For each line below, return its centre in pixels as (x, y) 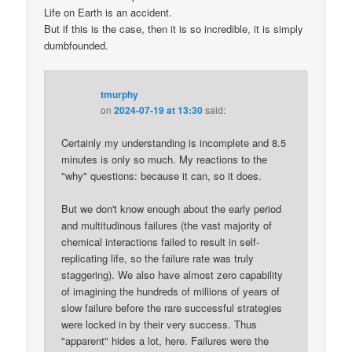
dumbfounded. (77, 45)
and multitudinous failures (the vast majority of (167, 225)
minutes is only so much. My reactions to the (165, 159)
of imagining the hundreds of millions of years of (171, 291)
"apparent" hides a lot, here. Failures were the (165, 341)
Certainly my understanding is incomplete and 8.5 (174, 143)
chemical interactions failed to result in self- (161, 242)
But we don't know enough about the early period (172, 209)
